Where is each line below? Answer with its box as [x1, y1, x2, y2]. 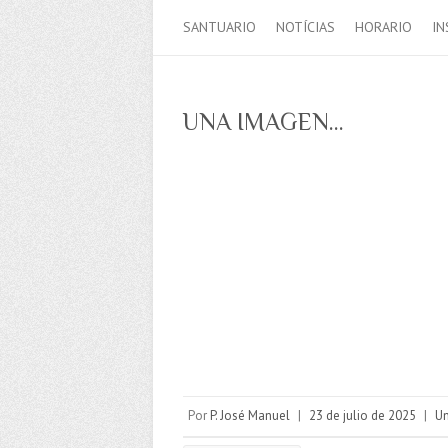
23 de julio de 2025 [309, 407, 416, 425]
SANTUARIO [183, 17, 256, 36]
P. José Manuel [210, 407, 290, 425]
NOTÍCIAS [276, 17, 335, 36]
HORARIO [355, 17, 412, 36]
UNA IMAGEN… [183, 107, 344, 135]
